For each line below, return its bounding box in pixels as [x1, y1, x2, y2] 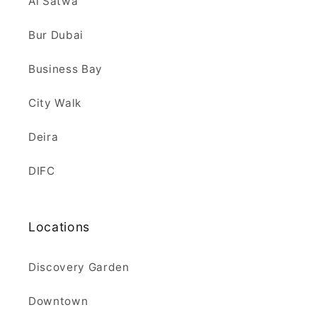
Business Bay [28, 62, 103, 76]
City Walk [28, 96, 81, 110]
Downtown [28, 294, 88, 309]
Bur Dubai [28, 28, 83, 42]
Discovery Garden [28, 260, 129, 275]
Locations [28, 219, 90, 235]
